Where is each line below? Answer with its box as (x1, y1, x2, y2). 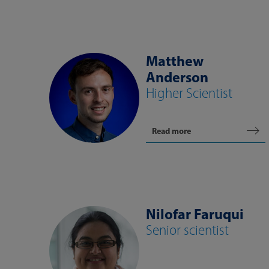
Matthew (146, 52, 204, 70)
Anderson (146, 68, 208, 86)
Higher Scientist (146, 85, 232, 101)
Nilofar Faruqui (146, 205, 244, 223)
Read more (152, 125, 191, 136)
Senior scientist (146, 222, 229, 238)
